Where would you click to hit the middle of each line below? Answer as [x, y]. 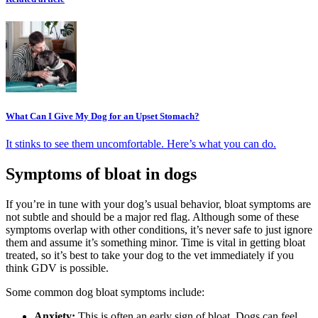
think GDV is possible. [57, 268]
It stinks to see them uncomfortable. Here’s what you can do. [141, 143]
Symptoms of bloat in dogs [101, 174]
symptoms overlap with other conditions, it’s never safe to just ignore [159, 229]
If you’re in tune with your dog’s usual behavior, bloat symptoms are [158, 204]
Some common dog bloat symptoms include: [105, 292]
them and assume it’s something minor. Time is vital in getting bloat [155, 242]
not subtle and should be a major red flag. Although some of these [152, 216]
